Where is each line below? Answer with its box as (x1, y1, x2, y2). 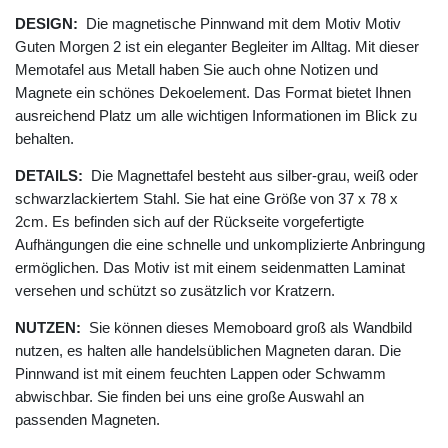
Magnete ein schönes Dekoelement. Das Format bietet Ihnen (15, 84, 411, 102)
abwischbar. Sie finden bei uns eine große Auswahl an (15, 388, 364, 406)
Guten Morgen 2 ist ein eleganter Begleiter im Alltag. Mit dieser (15, 38, 419, 56)
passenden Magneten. (15, 411, 160, 429)
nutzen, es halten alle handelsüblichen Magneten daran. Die (15, 342, 401, 360)
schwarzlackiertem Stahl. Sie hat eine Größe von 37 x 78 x (15, 190, 398, 208)
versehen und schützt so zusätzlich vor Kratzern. (15, 282, 335, 300)
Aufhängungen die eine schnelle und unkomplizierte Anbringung (15, 236, 425, 254)
